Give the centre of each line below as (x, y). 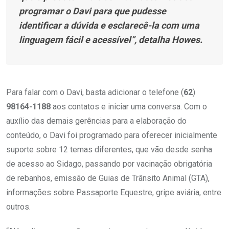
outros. (18, 207)
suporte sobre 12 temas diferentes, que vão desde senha (109, 150)
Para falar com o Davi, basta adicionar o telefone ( (95, 93)
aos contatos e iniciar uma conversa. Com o (129, 107)
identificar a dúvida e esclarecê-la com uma (109, 26)
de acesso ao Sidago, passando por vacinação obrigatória (109, 164)
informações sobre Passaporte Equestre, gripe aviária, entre (114, 193)
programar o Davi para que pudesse (93, 11)
